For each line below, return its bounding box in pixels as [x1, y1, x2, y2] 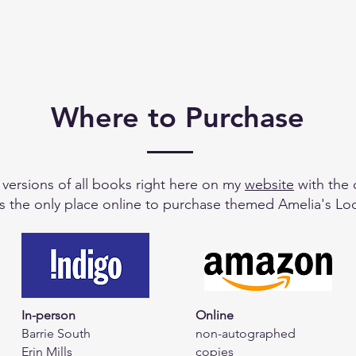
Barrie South [21, 326, 91, 341]
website [245, 176, 294, 193]
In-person [21, 308, 75, 323]
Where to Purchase [50, 100, 304, 134]
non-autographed [195, 326, 296, 341]
